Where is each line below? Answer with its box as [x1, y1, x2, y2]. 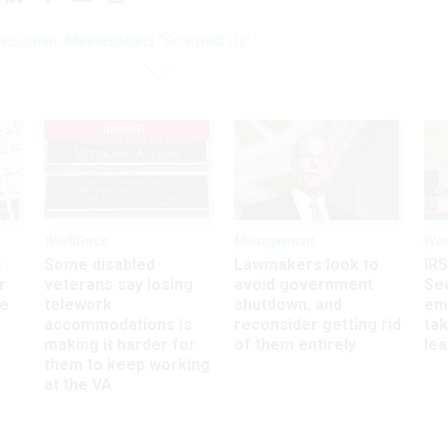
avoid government [234, 274, 373, 294]
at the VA [44, 374, 112, 394]
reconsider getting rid [234, 314, 401, 334]
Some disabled [44, 254, 155, 274]
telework [44, 294, 112, 314]
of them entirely [234, 334, 356, 354]
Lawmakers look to [234, 254, 379, 274]
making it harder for [44, 334, 196, 354]
